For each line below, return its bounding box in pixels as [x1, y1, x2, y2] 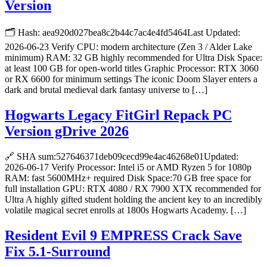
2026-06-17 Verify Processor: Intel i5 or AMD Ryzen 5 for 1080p [5, 162, 252, 173]
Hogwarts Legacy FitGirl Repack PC [5, 107, 232, 123]
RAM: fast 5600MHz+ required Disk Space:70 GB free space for [5, 173, 251, 184]
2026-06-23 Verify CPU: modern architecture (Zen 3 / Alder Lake [5, 42, 252, 52]
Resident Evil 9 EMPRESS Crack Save [5, 228, 242, 244]
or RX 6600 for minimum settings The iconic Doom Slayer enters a [5, 74, 257, 85]
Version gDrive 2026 [5, 123, 129, 139]
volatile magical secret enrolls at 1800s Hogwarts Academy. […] [5, 205, 246, 216]
